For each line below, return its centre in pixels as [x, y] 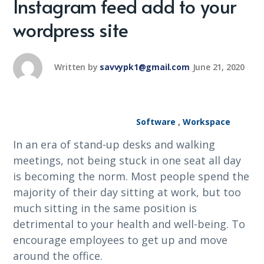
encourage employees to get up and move [121, 240]
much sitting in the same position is [105, 208]
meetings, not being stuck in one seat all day [127, 160]
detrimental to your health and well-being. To [129, 224]
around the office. [58, 256]
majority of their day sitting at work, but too [127, 192]
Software [156, 122]
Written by [76, 67]
